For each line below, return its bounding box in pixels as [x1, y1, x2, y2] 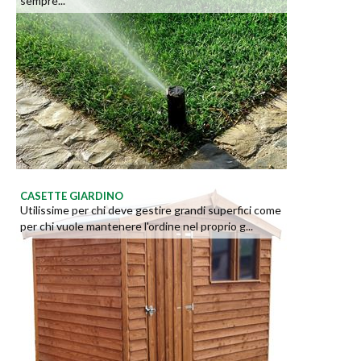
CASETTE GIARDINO [20, 189, 123, 203]
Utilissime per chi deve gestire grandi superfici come [20, 203, 281, 218]
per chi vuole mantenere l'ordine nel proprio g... [20, 219, 253, 234]
